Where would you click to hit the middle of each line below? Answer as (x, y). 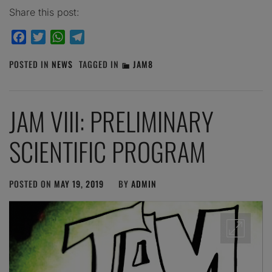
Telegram (106, 37)
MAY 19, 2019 (79, 183)
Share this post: (44, 12)
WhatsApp (88, 37)
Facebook (48, 37)
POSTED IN (30, 64)
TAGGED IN (100, 64)
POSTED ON (32, 183)
